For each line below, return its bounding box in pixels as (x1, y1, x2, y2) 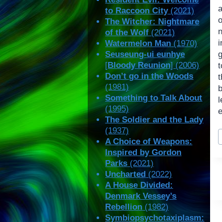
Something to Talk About (105, 93, 203, 103)
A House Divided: (105, 180, 173, 190)
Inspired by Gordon (105, 148, 182, 158)
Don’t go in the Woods (105, 71, 194, 81)
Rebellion (105, 202, 143, 212)
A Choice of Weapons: (105, 137, 193, 147)
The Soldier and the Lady (105, 115, 204, 125)
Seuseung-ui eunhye (105, 50, 185, 59)
